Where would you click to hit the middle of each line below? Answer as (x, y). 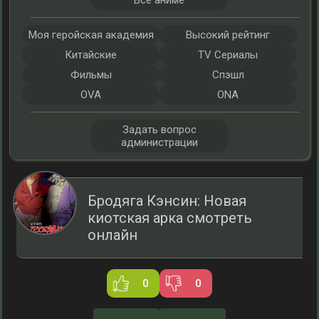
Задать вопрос (159, 130)
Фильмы (91, 75)
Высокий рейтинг (228, 35)
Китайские (91, 55)
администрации (159, 142)
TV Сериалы (228, 55)
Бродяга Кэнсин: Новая (167, 201)
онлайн (113, 235)
